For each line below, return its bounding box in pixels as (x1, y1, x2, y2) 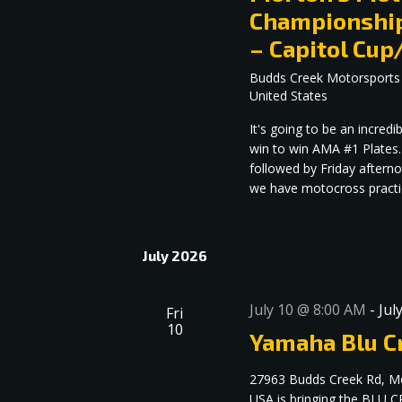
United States (249, 87, 328, 105)
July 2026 (143, 247, 207, 265)
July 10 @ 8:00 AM (249, 300, 367, 320)
